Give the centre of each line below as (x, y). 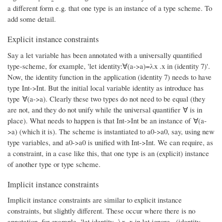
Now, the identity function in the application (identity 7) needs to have (110, 77)
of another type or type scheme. (54, 164)
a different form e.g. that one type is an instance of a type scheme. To (110, 8)
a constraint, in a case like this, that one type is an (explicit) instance (108, 153)
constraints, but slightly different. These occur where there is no (101, 210)
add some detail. (32, 19)
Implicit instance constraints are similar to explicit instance (95, 199)
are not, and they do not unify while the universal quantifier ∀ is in (105, 109)
